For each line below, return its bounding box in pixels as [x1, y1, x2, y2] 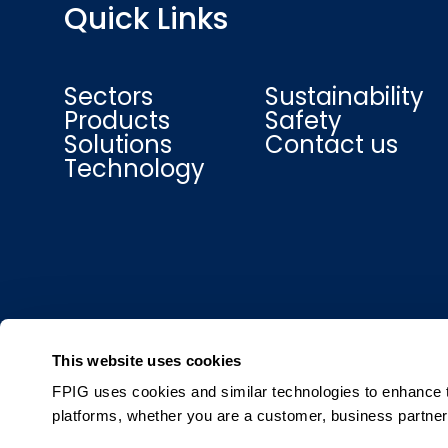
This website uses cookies [52, 351, 242, 369]
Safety [264, 104, 342, 137]
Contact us [264, 128, 398, 161]
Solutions [64, 128, 172, 161]
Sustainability [264, 80, 424, 113]
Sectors [64, 80, 153, 113]
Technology [64, 152, 205, 185]
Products [64, 104, 170, 137]
